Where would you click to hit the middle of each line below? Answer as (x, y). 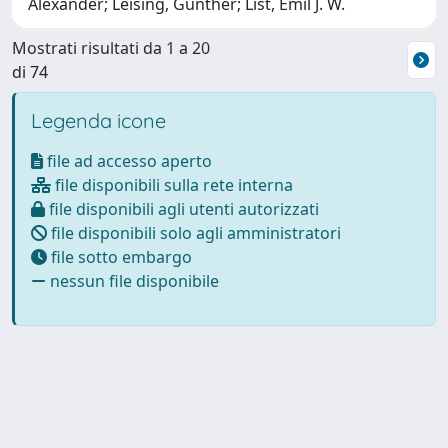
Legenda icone (98, 120)
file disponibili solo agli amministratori (194, 233)
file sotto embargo (119, 257)
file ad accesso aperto (127, 161)
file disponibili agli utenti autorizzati (182, 209)
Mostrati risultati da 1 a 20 (111, 48)
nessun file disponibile (132, 281)
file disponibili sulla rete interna (172, 185)
